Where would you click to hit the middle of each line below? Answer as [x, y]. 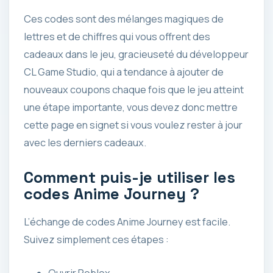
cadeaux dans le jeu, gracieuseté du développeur [136, 55]
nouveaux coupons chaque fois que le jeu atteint [134, 90]
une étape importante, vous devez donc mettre [131, 108]
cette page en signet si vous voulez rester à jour [133, 125]
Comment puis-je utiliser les [129, 177]
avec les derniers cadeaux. [85, 143]
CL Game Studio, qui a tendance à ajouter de [124, 72]
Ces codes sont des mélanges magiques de [124, 19]
